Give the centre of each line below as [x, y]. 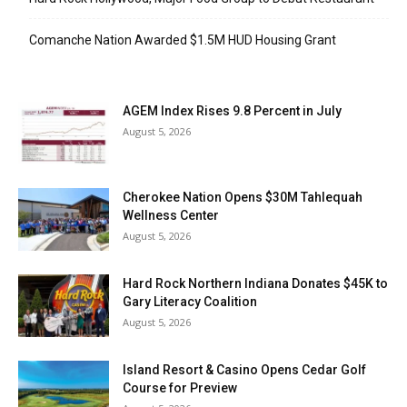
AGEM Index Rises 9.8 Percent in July [232, 110]
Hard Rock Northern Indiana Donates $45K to [255, 283]
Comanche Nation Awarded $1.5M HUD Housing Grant [183, 40]
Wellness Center [171, 215]
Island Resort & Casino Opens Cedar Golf [244, 369]
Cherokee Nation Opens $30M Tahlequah [243, 197]
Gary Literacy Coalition [190, 301]
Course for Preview [180, 387]
